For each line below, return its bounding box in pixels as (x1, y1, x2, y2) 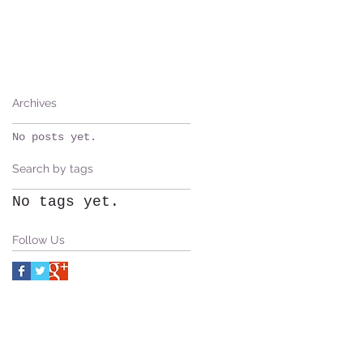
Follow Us (12, 233, 65, 246)
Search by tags (12, 162, 93, 175)
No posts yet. (12, 130, 96, 143)
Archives (12, 96, 57, 109)
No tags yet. (12, 194, 119, 210)
